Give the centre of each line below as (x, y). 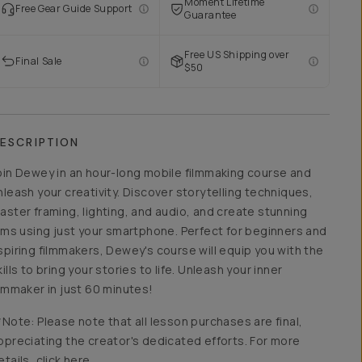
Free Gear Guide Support (74, 8)
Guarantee (210, 15)
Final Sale (39, 61)
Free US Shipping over (237, 55)
